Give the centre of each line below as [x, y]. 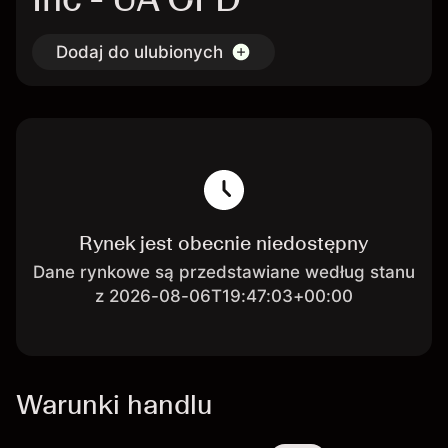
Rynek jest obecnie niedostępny [224, 243]
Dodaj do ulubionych [139, 52]
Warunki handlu [114, 404]
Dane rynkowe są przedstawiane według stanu [223, 272]
